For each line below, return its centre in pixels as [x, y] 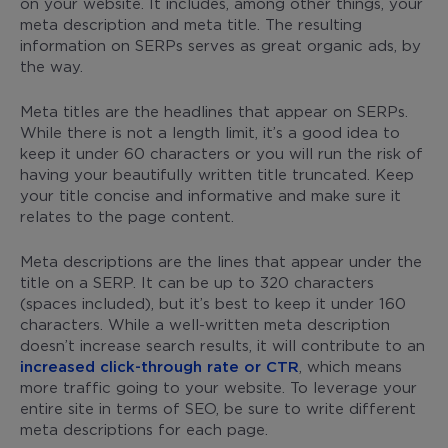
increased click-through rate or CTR [159, 365]
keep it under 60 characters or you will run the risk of [221, 152]
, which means [350, 365]
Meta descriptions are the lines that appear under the [221, 260]
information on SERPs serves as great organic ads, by [220, 44]
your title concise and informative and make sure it [210, 194]
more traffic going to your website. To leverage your [218, 386]
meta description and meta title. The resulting [191, 23]
